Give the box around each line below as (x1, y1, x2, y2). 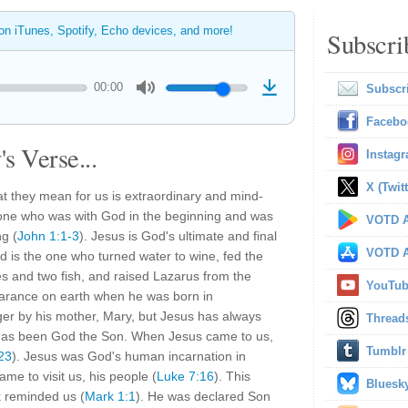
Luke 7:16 (157, 369, 214, 383)
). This (214, 369, 250, 383)
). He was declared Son (136, 389, 270, 403)
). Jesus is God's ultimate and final (79, 229, 277, 243)
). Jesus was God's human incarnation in (12, 349, 246, 363)
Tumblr (366, 344, 406, 358)
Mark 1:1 (85, 389, 136, 403)
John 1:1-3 (17, 229, 79, 243)
